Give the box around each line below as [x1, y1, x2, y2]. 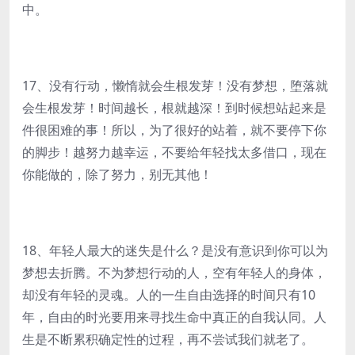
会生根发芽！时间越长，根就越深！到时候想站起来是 [22, 99, 326, 116]
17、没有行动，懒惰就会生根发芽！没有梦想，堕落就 [22, 77, 328, 94]
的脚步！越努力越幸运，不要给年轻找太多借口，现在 [22, 143, 326, 161]
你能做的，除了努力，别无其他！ [22, 166, 212, 183]
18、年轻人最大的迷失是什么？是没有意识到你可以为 [22, 242, 328, 259]
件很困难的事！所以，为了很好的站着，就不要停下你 [22, 121, 326, 139]
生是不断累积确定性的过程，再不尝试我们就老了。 [22, 330, 314, 348]
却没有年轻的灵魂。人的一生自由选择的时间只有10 [22, 286, 315, 303]
